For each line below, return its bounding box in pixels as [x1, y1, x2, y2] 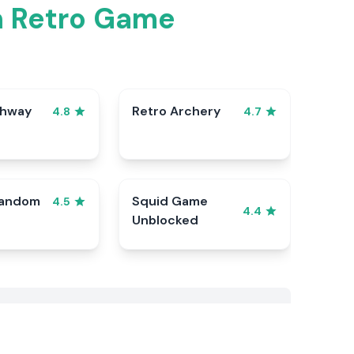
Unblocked [132, 212, 199, 228]
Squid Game [132, 193, 209, 209]
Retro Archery [132, 103, 221, 119]
